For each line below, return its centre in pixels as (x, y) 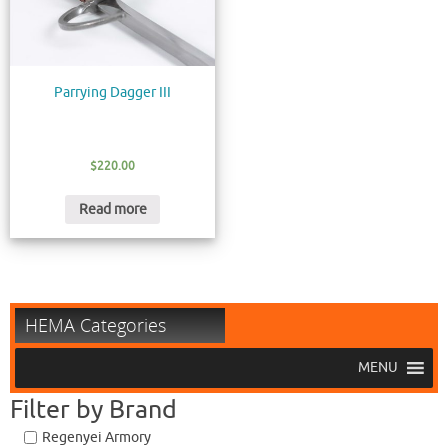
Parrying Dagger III (113, 93)
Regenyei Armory (96, 437)
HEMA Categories (95, 325)
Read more (112, 210)
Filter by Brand (93, 410)
